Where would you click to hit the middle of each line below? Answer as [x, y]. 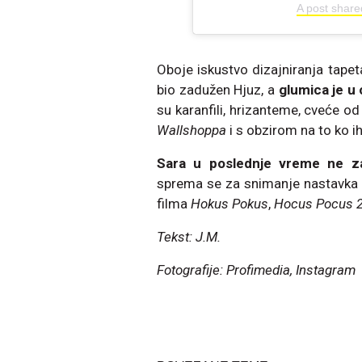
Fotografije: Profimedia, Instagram [258, 270]
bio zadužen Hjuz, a [218, 90]
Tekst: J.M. [190, 237]
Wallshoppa [193, 130]
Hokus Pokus [229, 204]
